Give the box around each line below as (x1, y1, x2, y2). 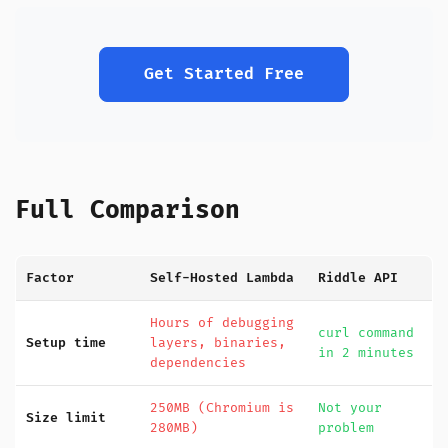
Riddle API (318, 270, 398, 286)
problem (318, 420, 374, 436)
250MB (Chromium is (150, 400, 294, 416)
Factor (26, 270, 74, 286)
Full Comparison (15, 196, 240, 225)
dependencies (150, 355, 246, 371)
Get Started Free (144, 64, 304, 84)
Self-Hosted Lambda (150, 270, 294, 286)
